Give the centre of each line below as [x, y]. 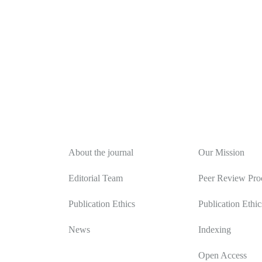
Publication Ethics [102, 204]
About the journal [101, 153]
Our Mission [221, 153]
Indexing [214, 230]
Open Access [222, 256]
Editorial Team [96, 178]
